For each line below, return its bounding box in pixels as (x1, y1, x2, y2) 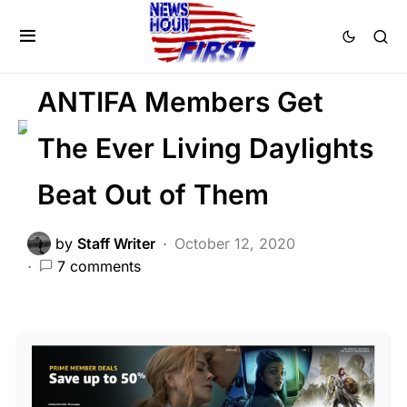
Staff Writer (77, 234, 155, 253)
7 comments (57, 257, 141, 276)
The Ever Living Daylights (36, 131, 373, 164)
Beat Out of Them (36, 177, 269, 211)
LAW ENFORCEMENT (36, 36, 186, 55)
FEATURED (115, 4, 194, 23)
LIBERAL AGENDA (217, 36, 343, 55)
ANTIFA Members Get (36, 84, 323, 118)
